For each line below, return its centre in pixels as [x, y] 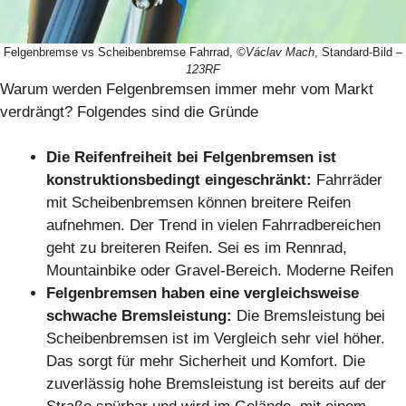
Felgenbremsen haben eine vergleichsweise [203, 294]
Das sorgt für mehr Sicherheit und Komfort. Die [206, 362]
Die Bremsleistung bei [311, 316]
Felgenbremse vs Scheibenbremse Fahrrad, [120, 52]
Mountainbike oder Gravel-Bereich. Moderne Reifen [220, 271]
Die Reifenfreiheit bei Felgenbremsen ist [191, 158]
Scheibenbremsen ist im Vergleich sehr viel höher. [216, 339]
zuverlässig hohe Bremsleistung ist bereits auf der [216, 384]
